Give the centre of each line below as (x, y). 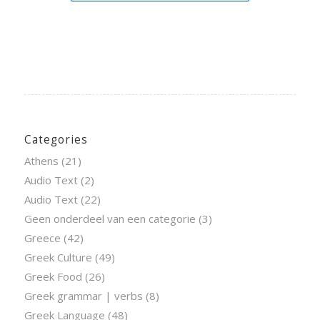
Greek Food (53, 276)
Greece (42, 237)
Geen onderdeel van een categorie (110, 218)
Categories (56, 139)
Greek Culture (58, 257)
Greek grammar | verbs (83, 295)
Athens (41, 160)
